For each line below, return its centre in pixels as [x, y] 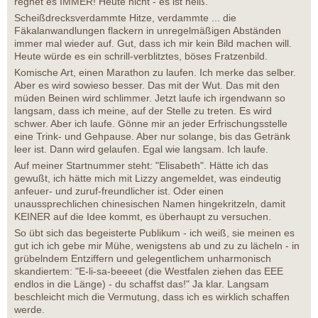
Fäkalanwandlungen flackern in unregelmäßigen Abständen [148, 31]
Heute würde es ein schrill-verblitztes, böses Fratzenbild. [141, 56]
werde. [29, 310]
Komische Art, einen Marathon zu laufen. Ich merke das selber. [155, 73]
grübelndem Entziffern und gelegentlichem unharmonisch [143, 259]
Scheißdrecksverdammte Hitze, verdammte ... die [125, 18]
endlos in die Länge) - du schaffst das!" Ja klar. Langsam [142, 284]
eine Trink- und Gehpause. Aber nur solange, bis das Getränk [152, 137]
